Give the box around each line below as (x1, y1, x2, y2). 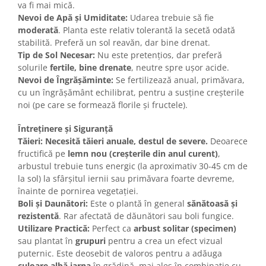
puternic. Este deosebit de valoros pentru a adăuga (18, 248, 222, 259)
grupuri (75, 235, 106, 247)
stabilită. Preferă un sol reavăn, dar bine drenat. (18, 37, 210, 49)
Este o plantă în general (88, 198, 187, 210)
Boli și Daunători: (18, 198, 88, 210)
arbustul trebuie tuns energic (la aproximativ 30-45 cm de (18, 160, 248, 172)
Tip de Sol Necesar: (18, 49, 95, 61)
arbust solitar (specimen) (134, 223, 236, 235)
